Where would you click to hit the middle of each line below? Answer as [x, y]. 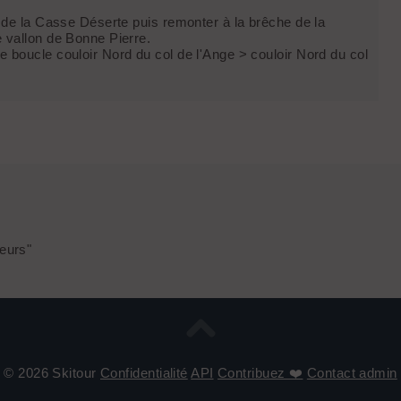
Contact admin [352, 372]
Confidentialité [144, 372]
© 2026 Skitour [52, 372]
